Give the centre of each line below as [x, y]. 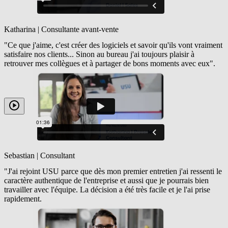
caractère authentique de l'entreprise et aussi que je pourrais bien [106, 181]
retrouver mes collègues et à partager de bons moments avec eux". [110, 63]
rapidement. [23, 199]
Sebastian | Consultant [39, 156]
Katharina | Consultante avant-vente [61, 29]
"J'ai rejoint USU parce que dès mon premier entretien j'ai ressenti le [113, 172]
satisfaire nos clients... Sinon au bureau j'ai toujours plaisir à [99, 54]
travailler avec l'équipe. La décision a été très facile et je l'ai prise [107, 190]
